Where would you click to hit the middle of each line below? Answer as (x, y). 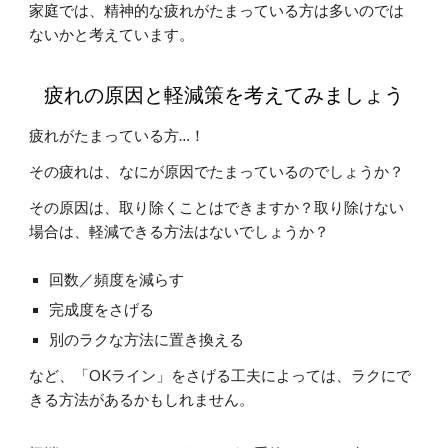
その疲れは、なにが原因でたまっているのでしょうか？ (217, 171)
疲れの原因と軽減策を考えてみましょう (224, 94)
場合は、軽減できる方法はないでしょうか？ (179, 231)
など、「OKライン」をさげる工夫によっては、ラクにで (220, 375)
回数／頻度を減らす (117, 279)
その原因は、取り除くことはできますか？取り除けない (217, 207)
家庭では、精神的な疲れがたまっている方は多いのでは (217, 10)
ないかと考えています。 (112, 34)
